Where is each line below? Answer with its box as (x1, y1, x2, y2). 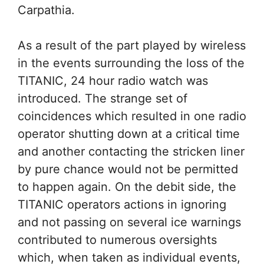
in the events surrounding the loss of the (18, 56, 245, 70)
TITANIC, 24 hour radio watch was (18, 74, 208, 88)
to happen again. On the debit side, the (18, 180, 236, 194)
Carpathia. (18, 3, 75, 17)
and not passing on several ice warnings (18, 215, 241, 229)
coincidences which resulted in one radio (18, 109, 246, 123)
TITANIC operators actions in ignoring (18, 197, 226, 212)
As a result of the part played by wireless (18, 38, 246, 52)
